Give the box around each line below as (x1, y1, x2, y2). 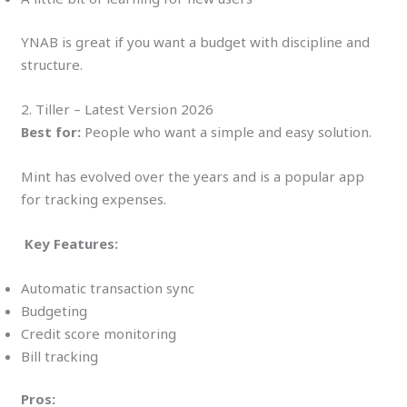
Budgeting (21, 301, 88, 320)
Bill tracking (21, 346, 99, 365)
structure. (21, 55, 84, 74)
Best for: (21, 122, 82, 141)
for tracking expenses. (21, 189, 167, 208)
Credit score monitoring (21, 323, 177, 342)
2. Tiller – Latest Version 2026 (21, 99, 214, 118)
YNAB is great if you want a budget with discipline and (21, 32, 371, 51)
